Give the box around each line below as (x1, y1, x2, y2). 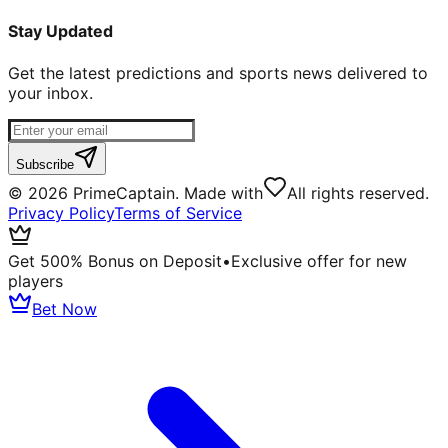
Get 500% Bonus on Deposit (8, 250, 222, 271)
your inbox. (8, 82, 93, 103)
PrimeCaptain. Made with (68, 182, 263, 203)
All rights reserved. (287, 182, 429, 203)
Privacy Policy (8, 202, 114, 223)
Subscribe (16, 156, 74, 172)
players (8, 270, 63, 291)
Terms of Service (114, 202, 242, 223)
